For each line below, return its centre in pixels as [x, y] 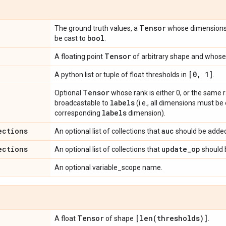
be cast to [71, 38]
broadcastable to [82, 103]
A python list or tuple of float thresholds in [121, 75]
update [174, 149]
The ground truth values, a [97, 28]
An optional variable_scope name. [108, 167]
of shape [120, 218]
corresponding [78, 113]
